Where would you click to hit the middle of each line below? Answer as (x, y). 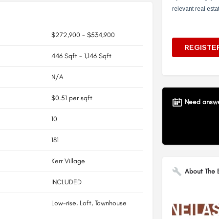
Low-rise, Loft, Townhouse (89, 203)
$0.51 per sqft (72, 98)
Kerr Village (68, 161)
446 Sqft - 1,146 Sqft (81, 56)
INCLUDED (66, 182)
